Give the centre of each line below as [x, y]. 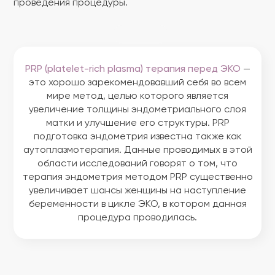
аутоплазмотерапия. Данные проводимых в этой [137, 150]
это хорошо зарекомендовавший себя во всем [137, 83]
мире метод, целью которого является [137, 96]
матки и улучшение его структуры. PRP [137, 123]
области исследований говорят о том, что [137, 164]
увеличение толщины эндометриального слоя [137, 110]
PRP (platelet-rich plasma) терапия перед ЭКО [133, 69]
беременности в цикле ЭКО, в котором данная [137, 204]
